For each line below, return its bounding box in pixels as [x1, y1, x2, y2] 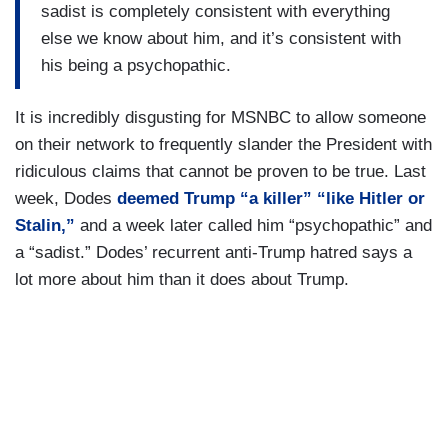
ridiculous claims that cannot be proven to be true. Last [15, 162, 426, 182]
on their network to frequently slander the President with [15, 135, 432, 155]
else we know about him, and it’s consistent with [41, 28, 401, 48]
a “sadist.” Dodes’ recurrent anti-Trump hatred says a [15, 243, 412, 263]
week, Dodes [15, 189, 112, 209]
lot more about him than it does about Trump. [15, 270, 349, 290]
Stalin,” [15, 216, 75, 236]
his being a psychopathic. [41, 55, 231, 75]
